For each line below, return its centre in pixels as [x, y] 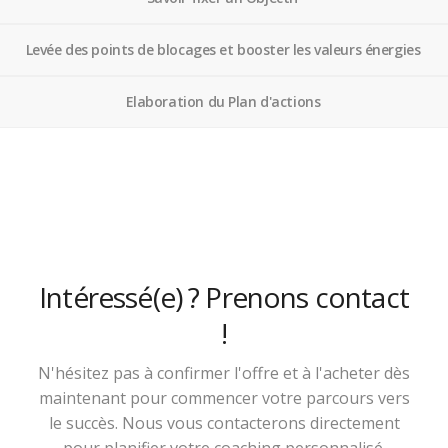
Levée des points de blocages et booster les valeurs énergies [223, 50]
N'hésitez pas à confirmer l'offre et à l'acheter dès [224, 373]
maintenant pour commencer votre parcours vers [224, 398]
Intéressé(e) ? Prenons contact [224, 297]
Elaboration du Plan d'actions [223, 102]
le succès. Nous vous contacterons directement [224, 423]
